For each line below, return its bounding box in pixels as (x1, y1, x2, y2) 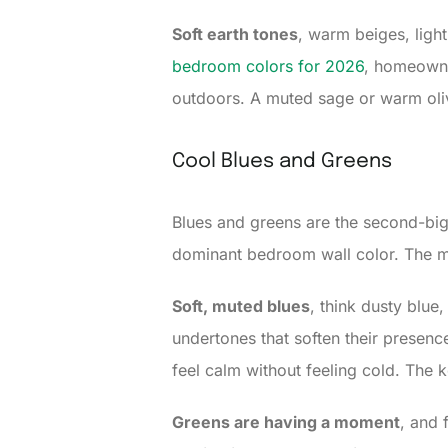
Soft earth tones (172, 24, 298, 45)
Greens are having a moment (172, 412, 400, 433)
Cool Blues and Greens (172, 151, 392, 173)
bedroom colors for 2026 (172, 56, 364, 77)
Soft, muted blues (172, 296, 310, 317)
